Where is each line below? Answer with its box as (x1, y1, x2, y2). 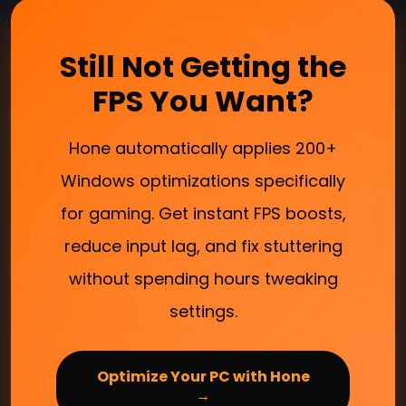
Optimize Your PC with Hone (96, 365, 310, 387)
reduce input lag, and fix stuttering (63, 234, 343, 257)
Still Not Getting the (60, 45, 346, 87)
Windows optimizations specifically (61, 169, 345, 192)
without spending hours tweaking (68, 266, 338, 290)
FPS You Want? (92, 80, 314, 121)
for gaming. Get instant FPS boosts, (60, 201, 346, 225)
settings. (169, 299, 237, 323)
